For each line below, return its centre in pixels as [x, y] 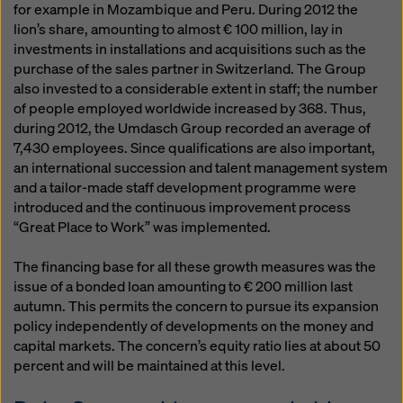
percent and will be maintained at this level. [149, 366]
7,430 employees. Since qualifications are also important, [194, 148]
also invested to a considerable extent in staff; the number [196, 89]
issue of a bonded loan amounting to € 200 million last [183, 287]
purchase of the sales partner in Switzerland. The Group [190, 69]
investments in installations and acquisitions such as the [190, 49]
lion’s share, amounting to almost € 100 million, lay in [178, 29]
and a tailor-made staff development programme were [185, 188]
